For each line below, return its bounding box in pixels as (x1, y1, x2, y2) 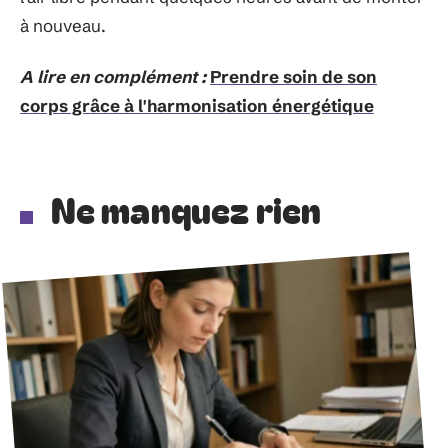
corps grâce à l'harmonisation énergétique (20, 95, 374, 116)
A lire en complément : (20, 66, 206, 87)
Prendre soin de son (210, 66, 377, 87)
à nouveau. (20, 14, 106, 36)
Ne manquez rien (50, 182, 322, 234)
